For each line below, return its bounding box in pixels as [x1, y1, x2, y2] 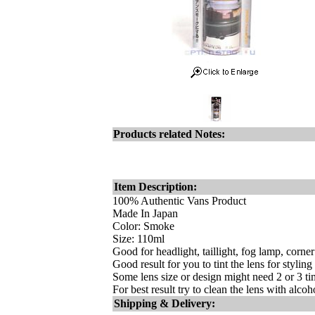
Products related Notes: [113, 128, 225, 140]
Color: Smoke [112, 220, 174, 232]
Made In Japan [112, 207, 178, 219]
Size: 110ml [112, 233, 165, 245]
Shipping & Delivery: [114, 297, 215, 309]
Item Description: [114, 181, 197, 193]
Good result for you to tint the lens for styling [112, 258, 312, 270]
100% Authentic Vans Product [112, 195, 246, 207]
